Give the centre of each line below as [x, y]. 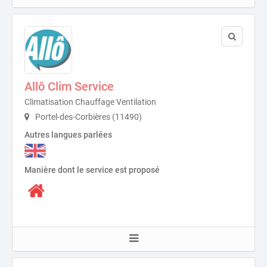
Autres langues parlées [68, 134]
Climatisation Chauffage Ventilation [90, 102]
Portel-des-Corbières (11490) [88, 117]
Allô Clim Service [69, 86]
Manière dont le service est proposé [92, 170]
